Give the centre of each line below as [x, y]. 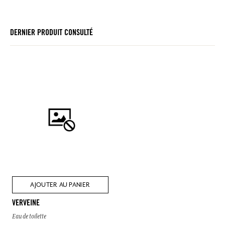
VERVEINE [26, 203]
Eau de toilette [29, 216]
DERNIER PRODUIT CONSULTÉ [51, 33]
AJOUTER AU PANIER [60, 185]
